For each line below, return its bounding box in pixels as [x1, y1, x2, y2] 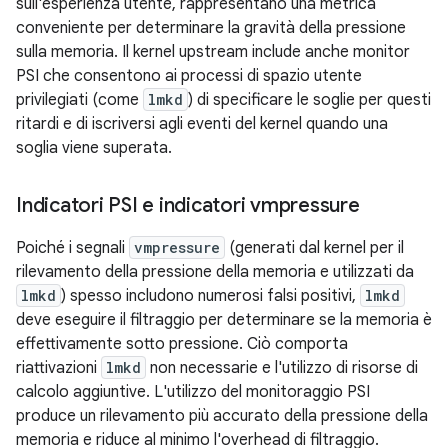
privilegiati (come [16, 90, 143, 110]
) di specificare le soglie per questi [188, 90, 431, 110]
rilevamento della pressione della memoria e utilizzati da [16, 262, 414, 282]
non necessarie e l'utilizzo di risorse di [146, 358, 418, 378]
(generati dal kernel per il [225, 238, 404, 258]
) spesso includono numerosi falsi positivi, [61, 286, 360, 306]
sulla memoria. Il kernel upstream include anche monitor [16, 42, 410, 62]
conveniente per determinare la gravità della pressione [16, 18, 406, 38]
